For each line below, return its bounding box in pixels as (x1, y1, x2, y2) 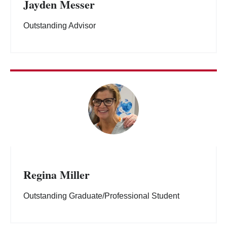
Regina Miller (23, 166, 90, 183)
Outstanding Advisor (23, 21, 96, 30)
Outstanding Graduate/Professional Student (23, 192, 179, 201)
